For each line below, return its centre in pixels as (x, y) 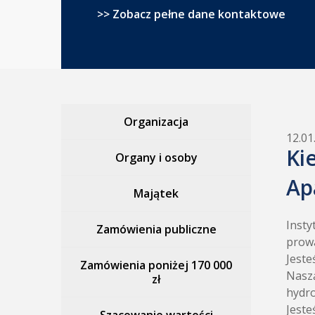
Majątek (156, 193)
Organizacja (156, 122)
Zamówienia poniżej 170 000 (156, 265)
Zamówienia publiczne (156, 229)
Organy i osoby (156, 157)
